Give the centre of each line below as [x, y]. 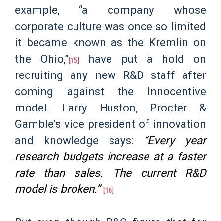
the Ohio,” [42, 58]
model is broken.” [57, 189]
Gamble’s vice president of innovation [110, 124]
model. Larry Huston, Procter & [110, 107]
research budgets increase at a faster [110, 156]
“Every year [175, 140]
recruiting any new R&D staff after [110, 75]
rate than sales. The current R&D [110, 172]
